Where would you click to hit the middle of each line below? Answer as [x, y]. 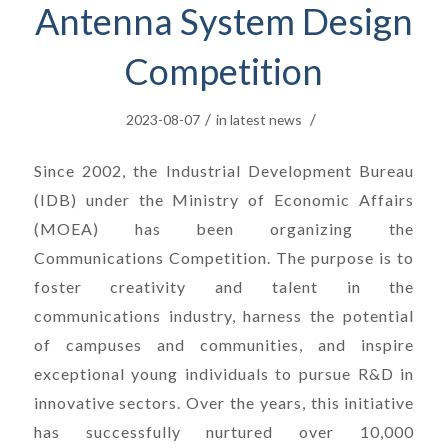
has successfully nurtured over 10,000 [224, 431]
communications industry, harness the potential [224, 315]
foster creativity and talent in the [224, 286]
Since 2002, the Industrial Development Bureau [224, 170]
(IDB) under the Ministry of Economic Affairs [224, 199]
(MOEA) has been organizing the [224, 228]
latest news [266, 119]
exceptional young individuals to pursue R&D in [224, 373]
